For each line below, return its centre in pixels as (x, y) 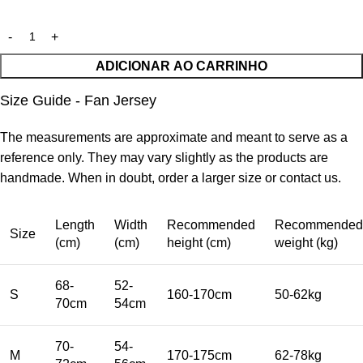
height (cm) (199, 243)
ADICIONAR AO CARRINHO (181, 66)
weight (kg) (306, 243)
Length (75, 225)
